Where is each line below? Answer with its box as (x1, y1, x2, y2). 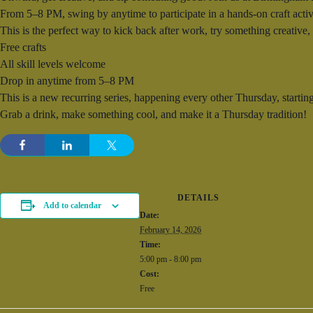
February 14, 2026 (140, 225, 201, 235)
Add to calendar (43, 201, 101, 210)
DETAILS (177, 193, 219, 203)
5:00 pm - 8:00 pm (140, 254, 201, 264)
